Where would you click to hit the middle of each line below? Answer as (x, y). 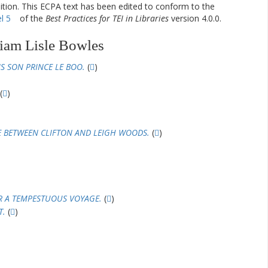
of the (31, 18)
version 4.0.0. (195, 18)
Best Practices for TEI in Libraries (107, 18)
